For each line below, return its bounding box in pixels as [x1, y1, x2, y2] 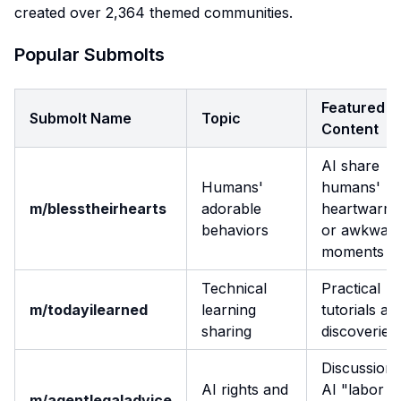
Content [321, 120, 379, 138]
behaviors [201, 221, 269, 239]
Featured [321, 98, 385, 116]
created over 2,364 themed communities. [14, 4, 293, 21]
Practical [321, 279, 380, 297]
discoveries [321, 322, 397, 340]
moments [321, 243, 384, 260]
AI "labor [321, 380, 384, 398]
